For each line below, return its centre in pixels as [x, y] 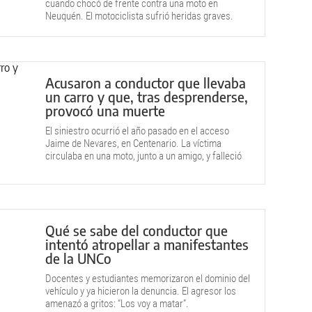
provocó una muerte [105, 110]
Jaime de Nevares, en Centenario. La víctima [133, 143]
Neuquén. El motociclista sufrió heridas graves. [139, 16]
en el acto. [66, 169]
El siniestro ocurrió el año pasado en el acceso [137, 131]
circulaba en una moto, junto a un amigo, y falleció [143, 156]
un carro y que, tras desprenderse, [147, 96]
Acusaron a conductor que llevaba [146, 83]
